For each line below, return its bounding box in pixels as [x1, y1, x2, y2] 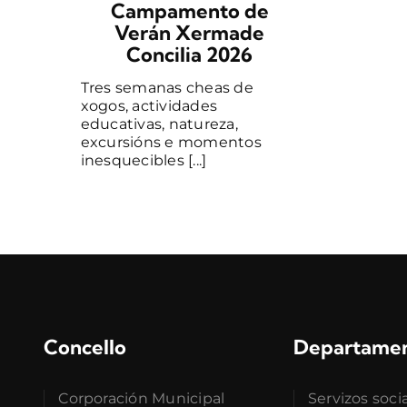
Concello [44, 334, 127, 361]
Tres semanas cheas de [80, 79, 253, 97]
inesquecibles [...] [80, 152, 207, 170]
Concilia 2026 [126, 42, 253, 68]
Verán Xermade [114, 20, 265, 46]
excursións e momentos [80, 134, 262, 152]
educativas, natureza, [80, 115, 238, 134]
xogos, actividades [80, 97, 218, 115]
